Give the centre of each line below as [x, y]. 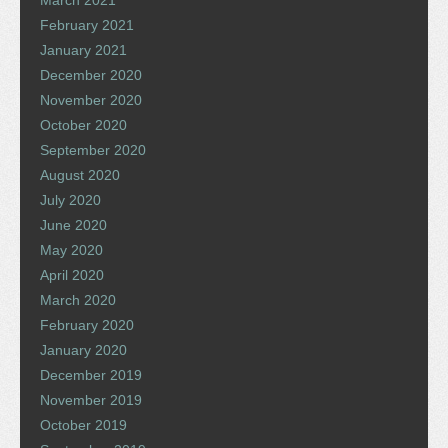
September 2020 [93, 149]
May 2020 [71, 249]
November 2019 [91, 399]
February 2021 [87, 24]
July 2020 [70, 199]
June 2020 [73, 224]
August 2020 [80, 174]
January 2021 [83, 49]
